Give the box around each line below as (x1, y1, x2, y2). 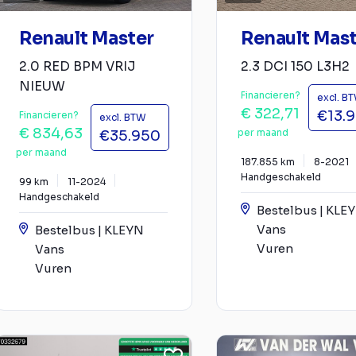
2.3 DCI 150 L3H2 (241, 57, 350, 75)
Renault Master (19, 27, 154, 49)
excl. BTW (99, 110, 146, 123)
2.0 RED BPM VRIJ (19, 57, 136, 75)
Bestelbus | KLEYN (35, 222, 144, 238)
